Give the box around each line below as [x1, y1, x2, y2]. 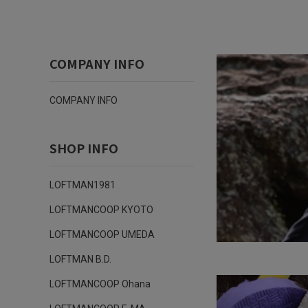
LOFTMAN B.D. [49, 254, 111, 265]
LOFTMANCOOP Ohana [49, 278, 151, 289]
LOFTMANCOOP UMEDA [49, 229, 155, 240]
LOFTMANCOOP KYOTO [49, 204, 153, 215]
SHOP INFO [49, 139, 118, 157]
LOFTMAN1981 [49, 179, 115, 190]
